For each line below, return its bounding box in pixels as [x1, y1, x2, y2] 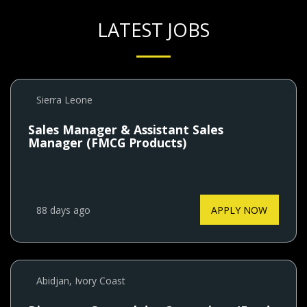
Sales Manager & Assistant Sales [28, 121, 224, 138]
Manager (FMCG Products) [28, 134, 187, 151]
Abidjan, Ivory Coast [36, 274, 126, 288]
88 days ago [36, 203, 91, 217]
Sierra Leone [36, 93, 93, 107]
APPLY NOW [211, 203, 268, 217]
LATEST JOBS [97, 17, 210, 43]
